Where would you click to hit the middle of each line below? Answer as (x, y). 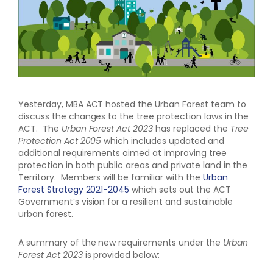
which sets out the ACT (180, 189)
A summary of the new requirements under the (121, 242)
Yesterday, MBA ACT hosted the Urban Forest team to (132, 104)
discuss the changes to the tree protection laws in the (134, 116)
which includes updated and (163, 140)
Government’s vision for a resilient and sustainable (126, 201)
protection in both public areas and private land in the (133, 165)
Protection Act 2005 (60, 140)
